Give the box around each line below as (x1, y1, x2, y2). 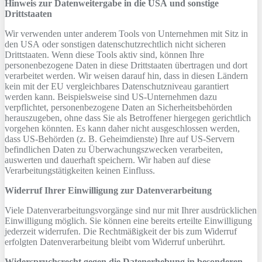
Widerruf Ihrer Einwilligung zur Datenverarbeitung (5, 185, 212, 195)
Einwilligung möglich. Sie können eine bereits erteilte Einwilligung (5, 216, 252, 226)
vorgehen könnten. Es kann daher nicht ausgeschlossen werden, (5, 123, 240, 133)
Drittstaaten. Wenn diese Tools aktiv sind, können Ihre (5, 50, 204, 60)
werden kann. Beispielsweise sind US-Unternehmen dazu (5, 92, 217, 102)
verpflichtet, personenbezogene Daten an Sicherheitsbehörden (5, 102, 232, 112)
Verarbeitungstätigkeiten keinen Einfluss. (5, 166, 155, 175)
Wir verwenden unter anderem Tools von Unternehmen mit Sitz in (5, 29, 248, 39)
